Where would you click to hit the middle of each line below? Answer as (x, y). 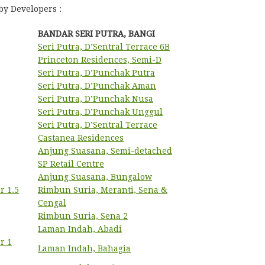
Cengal (52, 203)
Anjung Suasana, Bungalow (95, 177)
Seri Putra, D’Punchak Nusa (96, 99)
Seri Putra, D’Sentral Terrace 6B (104, 47)
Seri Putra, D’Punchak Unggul (100, 112)
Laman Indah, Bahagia (84, 248)
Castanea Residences (81, 138)
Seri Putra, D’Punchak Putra (96, 73)
